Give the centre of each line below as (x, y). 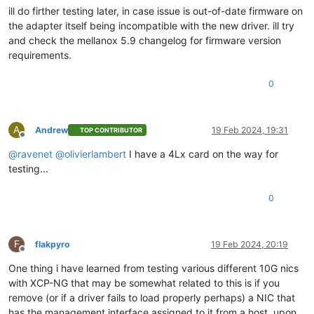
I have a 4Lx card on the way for (202, 153)
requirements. (40, 55)
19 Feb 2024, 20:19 (250, 244)
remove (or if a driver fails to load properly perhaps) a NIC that (152, 297)
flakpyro (53, 244)
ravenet (35, 153)
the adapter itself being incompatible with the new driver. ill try (151, 25)
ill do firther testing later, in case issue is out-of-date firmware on (156, 11)
